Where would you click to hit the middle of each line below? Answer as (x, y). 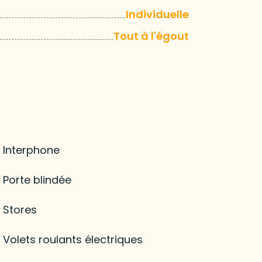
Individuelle (157, 14)
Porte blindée (37, 180)
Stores (20, 209)
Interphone (31, 150)
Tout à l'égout (151, 36)
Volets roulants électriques (73, 239)
